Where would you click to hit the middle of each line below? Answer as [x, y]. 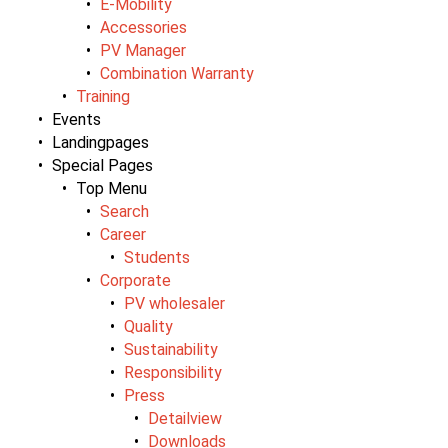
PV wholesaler [174, 303]
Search [124, 211]
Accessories [143, 27]
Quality [148, 326]
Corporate [135, 280]
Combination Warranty [177, 73]
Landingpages [100, 142]
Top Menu [111, 188]
